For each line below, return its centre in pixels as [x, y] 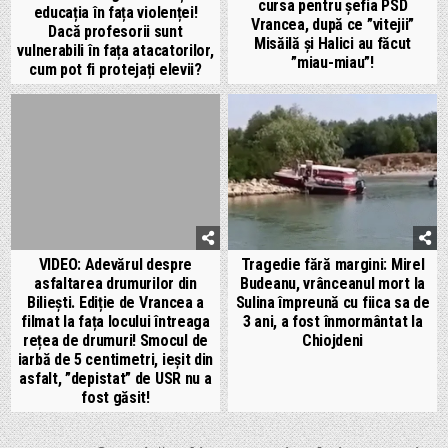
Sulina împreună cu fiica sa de [332, 303]
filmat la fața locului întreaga [115, 322]
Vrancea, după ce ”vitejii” [332, 25]
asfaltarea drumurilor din [115, 284]
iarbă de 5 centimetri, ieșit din [115, 360]
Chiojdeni [332, 341]
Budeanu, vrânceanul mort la [332, 284]
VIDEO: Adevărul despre [115, 265]
